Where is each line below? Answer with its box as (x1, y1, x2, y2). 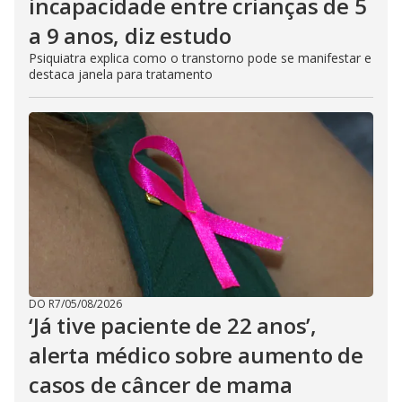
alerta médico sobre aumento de (29, 339, 363, 370)
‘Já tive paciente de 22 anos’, (29, 310, 317, 340)
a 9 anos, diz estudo (29, 20, 232, 50)
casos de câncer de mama (29, 369, 293, 399)
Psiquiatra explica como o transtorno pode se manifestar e (29, 48, 371, 66)
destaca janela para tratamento (29, 65, 213, 83)
